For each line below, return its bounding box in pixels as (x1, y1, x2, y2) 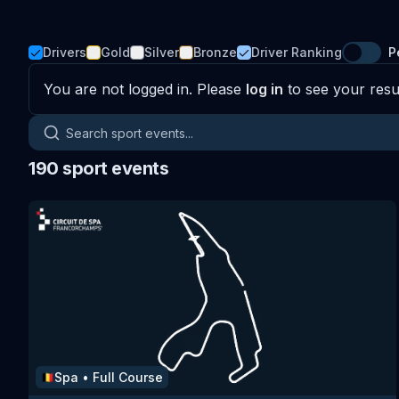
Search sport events (28, 116, 166, 134)
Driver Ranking (251, 45, 342, 60)
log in (246, 80, 283, 98)
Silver (144, 45, 179, 60)
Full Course (93, 370, 163, 386)
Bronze (193, 45, 237, 60)
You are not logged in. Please (44, 80, 241, 98)
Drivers (43, 45, 86, 60)
